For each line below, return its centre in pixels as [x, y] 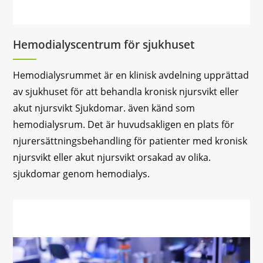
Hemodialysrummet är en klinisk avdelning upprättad [131, 75]
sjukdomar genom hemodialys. [82, 174]
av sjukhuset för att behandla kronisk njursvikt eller [126, 92]
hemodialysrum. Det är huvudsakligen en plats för [124, 125]
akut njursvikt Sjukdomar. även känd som [104, 108]
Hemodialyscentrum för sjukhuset [104, 45]
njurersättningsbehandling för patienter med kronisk [130, 141]
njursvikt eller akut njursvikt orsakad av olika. [112, 158]
